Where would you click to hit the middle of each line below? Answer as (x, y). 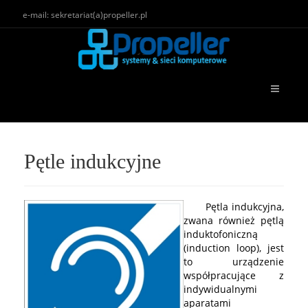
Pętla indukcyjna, (234, 207)
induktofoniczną (221, 234)
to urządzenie (234, 262)
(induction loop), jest (234, 248)
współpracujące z (234, 275)
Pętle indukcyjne (92, 161)
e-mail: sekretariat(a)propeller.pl (83, 15)
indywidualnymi (220, 289)
